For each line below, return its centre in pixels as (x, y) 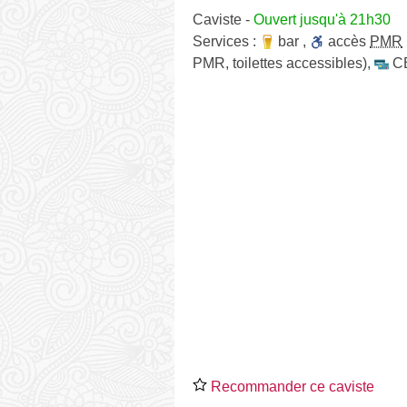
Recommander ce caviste (291, 386)
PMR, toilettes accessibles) (280, 63)
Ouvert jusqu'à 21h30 (322, 19)
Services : (226, 41)
